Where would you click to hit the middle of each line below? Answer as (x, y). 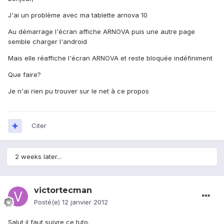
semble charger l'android (47, 42)
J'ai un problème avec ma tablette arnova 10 (78, 15)
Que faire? (24, 75)
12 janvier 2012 (85, 202)
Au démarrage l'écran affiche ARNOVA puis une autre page (101, 32)
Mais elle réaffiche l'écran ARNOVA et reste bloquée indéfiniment (110, 58)
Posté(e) (48, 202)
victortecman (63, 190)
